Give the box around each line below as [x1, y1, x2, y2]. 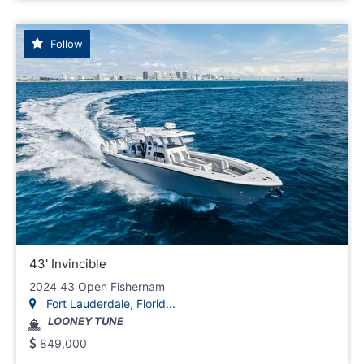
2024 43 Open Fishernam [29, 279, 165, 293]
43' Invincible [29, 255, 106, 271]
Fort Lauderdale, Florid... [43, 296, 175, 310]
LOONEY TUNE [48, 314, 123, 327]
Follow [47, 37, 83, 50]
